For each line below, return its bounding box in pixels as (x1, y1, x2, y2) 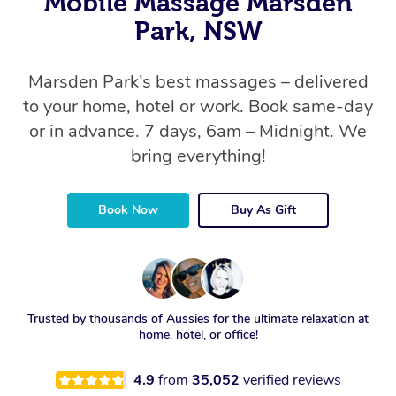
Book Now (98, 202, 158, 218)
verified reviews (242, 370, 341, 390)
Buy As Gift (231, 202, 296, 218)
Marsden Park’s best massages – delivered (27, 70, 369, 94)
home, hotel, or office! (138, 326, 258, 343)
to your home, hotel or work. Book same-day (23, 95, 373, 118)
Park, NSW (133, 17, 263, 45)
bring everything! (130, 144, 266, 168)
